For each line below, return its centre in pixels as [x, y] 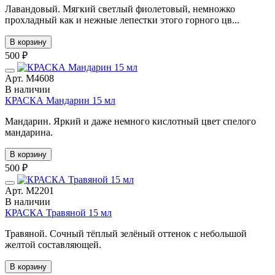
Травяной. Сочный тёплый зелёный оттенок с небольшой [126, 233]
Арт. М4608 [29, 78]
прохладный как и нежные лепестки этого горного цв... [122, 20]
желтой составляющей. [53, 244]
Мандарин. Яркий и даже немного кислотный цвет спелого [130, 121]
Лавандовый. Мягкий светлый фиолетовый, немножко [120, 9]
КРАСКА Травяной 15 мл [58, 212]
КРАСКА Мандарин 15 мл [60, 100]
